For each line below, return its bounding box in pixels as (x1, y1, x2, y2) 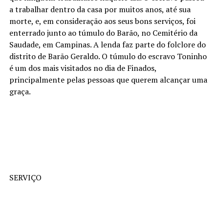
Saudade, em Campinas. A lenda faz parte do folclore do (9, 39, 206, 50)
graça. (9, 86, 31, 97)
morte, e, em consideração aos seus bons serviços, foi (9, 15, 196, 26)
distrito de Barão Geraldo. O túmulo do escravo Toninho (9, 50, 207, 62)
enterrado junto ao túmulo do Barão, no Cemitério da (9, 27, 197, 38)
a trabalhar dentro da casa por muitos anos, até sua (9, 3, 191, 15)
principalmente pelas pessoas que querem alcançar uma (9, 74, 207, 85)
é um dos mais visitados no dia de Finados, (9, 62, 156, 73)
